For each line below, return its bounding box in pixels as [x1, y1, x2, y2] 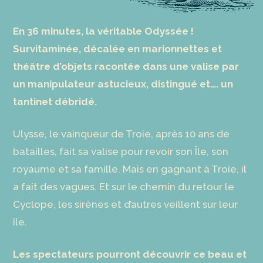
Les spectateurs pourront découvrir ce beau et [13, 248, 247, 261]
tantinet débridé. [13, 96, 97, 108]
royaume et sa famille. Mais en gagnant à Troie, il [13, 163, 247, 176]
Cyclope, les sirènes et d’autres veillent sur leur [13, 198, 238, 211]
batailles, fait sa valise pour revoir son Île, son [13, 146, 229, 158]
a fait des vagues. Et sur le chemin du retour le [13, 181, 235, 193]
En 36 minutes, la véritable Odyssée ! [13, 25, 194, 38]
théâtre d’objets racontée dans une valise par [13, 60, 240, 73]
